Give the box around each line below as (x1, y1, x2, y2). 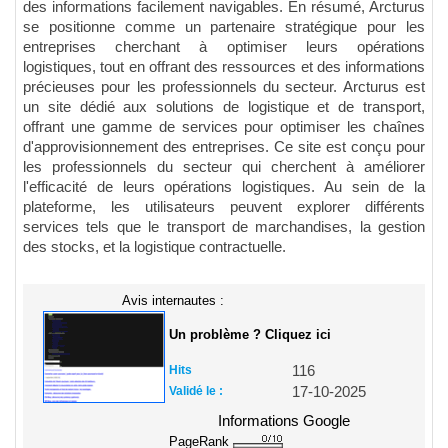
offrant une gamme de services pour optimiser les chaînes (23, 118, 425, 135)
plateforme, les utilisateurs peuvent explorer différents (23, 198, 425, 215)
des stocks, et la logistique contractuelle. (23, 238, 286, 255)
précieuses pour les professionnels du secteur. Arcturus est (23, 78, 425, 95)
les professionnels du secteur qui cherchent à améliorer (23, 158, 425, 175)
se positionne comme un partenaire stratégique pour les (23, 18, 425, 35)
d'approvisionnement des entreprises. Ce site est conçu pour (23, 138, 425, 155)
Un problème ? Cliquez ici (169, 326, 331, 342)
